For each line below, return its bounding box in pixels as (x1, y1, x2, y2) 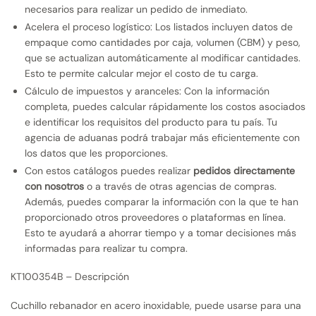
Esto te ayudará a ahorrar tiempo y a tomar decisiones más (25, 226, 296, 239)
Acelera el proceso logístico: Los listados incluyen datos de (25, 20, 293, 33)
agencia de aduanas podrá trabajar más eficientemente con (25, 130, 300, 144)
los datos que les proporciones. (25, 146, 168, 159)
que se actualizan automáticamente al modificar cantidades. (25, 51, 300, 64)
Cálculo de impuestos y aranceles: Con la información (25, 84, 269, 97)
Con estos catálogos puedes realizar (25, 164, 190, 177)
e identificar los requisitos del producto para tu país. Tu (25, 115, 277, 128)
